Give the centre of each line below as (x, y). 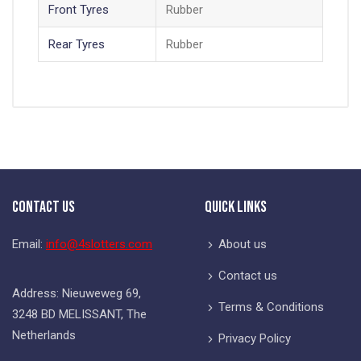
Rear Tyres (76, 45)
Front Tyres (78, 10)
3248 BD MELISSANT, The (79, 314)
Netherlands (44, 335)
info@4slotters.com (99, 244)
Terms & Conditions (271, 307)
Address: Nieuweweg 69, (77, 293)
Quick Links (236, 207)
